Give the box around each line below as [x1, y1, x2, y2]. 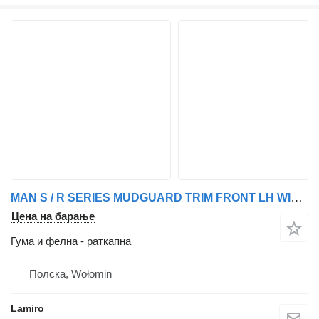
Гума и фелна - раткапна [11, 235, 131, 248]
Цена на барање [11, 210, 95, 223]
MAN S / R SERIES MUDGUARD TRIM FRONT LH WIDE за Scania [291, 191, 303, 205]
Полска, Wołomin [29, 268, 112, 281]
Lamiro [11, 303, 44, 315]
